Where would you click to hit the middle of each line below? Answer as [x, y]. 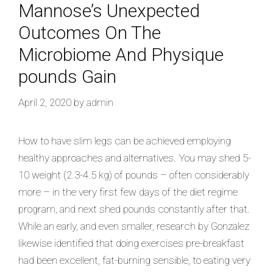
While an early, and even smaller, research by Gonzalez [134, 226]
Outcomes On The [90, 33]
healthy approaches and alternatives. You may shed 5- [135, 158]
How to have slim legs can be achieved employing [125, 140]
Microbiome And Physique [121, 55]
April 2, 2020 [45, 102]
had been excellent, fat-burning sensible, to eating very [134, 260]
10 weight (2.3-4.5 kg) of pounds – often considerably [134, 175]
